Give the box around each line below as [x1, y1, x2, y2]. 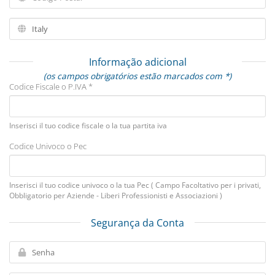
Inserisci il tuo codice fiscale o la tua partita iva [9, 120, 167, 131]
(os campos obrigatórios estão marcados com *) [44, 70, 231, 82]
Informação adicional [88, 55, 187, 69]
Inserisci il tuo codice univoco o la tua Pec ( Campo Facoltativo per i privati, [9, 180, 261, 190]
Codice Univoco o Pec [9, 141, 87, 152]
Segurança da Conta [91, 216, 184, 230]
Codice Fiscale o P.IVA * [9, 81, 93, 92]
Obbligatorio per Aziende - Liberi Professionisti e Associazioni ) [9, 190, 222, 201]
